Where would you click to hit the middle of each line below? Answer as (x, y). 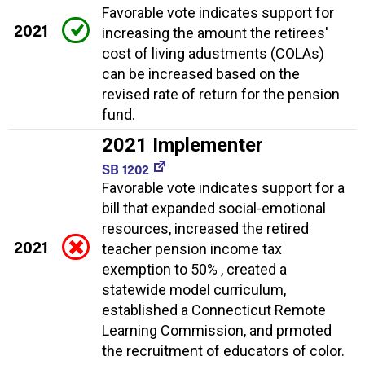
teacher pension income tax (192, 248)
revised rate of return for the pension (221, 94)
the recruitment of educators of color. (223, 350)
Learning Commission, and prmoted (217, 330)
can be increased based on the (201, 73)
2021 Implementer (182, 145)
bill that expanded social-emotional (214, 208)
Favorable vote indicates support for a (223, 187)
